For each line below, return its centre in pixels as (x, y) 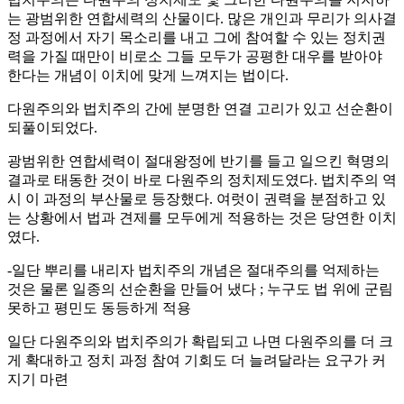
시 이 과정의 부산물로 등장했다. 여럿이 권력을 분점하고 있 (197, 198)
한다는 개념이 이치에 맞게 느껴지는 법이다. (148, 75)
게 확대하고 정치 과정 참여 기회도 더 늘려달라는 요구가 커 (197, 360)
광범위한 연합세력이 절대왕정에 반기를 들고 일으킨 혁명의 (198, 161)
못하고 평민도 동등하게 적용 (99, 308)
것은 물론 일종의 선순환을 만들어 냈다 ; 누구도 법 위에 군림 (200, 289)
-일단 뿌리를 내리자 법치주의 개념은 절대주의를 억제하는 (193, 270)
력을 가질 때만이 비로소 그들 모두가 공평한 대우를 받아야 (195, 56)
